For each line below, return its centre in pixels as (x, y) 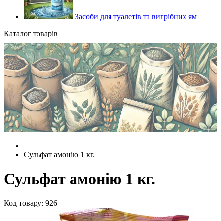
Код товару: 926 (31, 203)
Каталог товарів (31, 33)
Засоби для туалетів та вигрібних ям (135, 17)
